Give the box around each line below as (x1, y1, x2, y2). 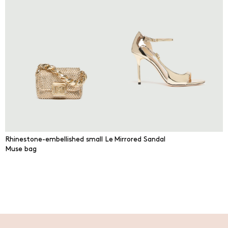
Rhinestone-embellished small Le (5, 135, 113, 142)
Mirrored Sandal (114, 135, 165, 142)
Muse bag (5, 145, 37, 152)
